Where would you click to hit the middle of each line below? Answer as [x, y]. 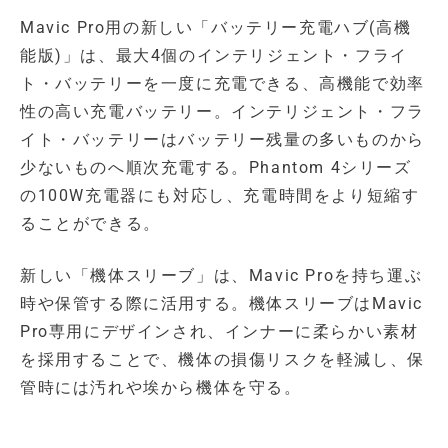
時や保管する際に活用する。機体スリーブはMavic [221, 303]
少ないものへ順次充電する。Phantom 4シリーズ [216, 167]
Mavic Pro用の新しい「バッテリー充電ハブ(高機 [216, 27]
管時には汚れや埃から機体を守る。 [161, 387]
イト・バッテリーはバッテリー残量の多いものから [222, 139]
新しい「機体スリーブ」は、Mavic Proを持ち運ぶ [221, 275]
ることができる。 [90, 223]
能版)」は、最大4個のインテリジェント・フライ [214, 55]
